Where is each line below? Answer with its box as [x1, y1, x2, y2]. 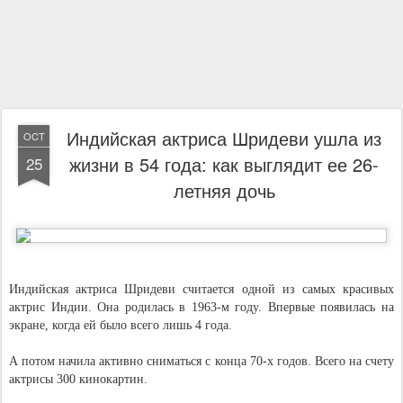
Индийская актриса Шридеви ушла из [67, 125, 381, 151]
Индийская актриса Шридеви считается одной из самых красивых [9, 282, 394, 296]
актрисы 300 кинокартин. [9, 372, 148, 386]
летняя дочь [173, 177, 275, 203]
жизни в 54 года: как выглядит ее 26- [69, 151, 379, 177]
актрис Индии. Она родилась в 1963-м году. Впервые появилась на [9, 300, 394, 314]
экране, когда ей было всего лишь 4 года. [9, 318, 232, 332]
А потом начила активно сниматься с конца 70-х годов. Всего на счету [9, 354, 394, 368]
